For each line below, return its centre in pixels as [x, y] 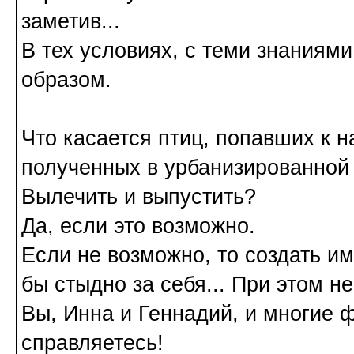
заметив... [71, 22]
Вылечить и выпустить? [139, 197]
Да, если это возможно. [138, 226]
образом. [66, 80]
